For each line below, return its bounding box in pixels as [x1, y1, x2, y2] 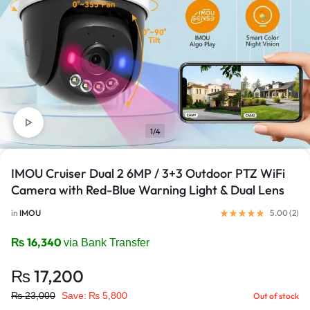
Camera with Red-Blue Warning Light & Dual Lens [11, 182, 284, 198]
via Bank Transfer [64, 237, 149, 248]
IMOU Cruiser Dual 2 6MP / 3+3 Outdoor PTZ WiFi [11, 165, 285, 181]
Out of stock [253, 291, 299, 301]
